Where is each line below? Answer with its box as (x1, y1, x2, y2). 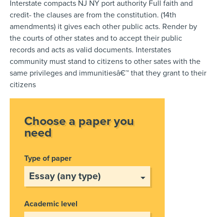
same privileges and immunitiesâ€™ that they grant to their (10, 68, 206, 78)
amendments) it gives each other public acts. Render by (10, 21, 197, 31)
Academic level (24, 199, 77, 209)
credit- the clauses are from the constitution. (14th (10, 10, 176, 20)
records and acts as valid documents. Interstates (10, 45, 171, 55)
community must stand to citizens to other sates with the (10, 56, 201, 66)
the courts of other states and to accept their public (10, 33, 182, 43)
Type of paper (24, 153, 72, 163)
